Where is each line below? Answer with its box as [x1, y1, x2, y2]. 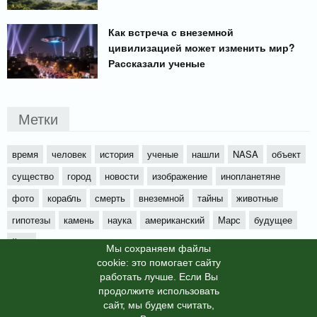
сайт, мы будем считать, [103, 299, 214, 311]
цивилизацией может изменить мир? [108, 40, 296, 54]
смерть [95, 190, 125, 204]
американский [145, 212, 204, 226]
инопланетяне [221, 168, 280, 183]
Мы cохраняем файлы [106, 243, 211, 254]
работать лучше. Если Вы [99, 271, 218, 282]
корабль [47, 190, 81, 204]
